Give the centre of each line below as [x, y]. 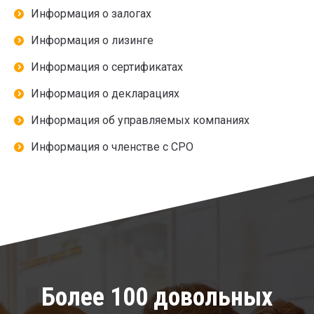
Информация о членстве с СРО [112, 147]
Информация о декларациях [105, 94]
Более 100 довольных [157, 297]
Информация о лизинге [92, 40]
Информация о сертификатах [107, 67]
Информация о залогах [91, 14]
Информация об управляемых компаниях [140, 120]
